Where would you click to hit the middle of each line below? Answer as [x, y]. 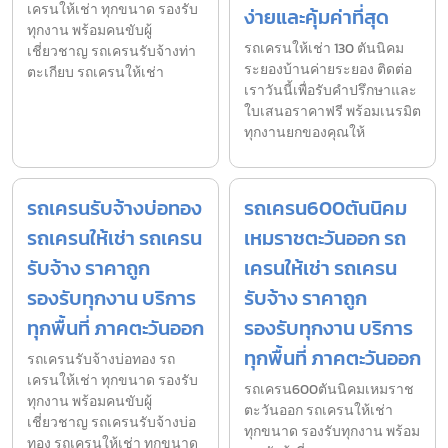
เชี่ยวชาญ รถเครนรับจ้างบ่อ [111, 422]
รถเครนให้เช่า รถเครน [114, 237]
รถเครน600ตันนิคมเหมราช [329, 389]
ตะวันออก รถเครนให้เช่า [318, 410]
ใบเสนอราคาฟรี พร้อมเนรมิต [332, 111]
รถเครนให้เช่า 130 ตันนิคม [324, 48]
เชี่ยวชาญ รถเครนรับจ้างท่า [111, 51]
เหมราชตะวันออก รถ [325, 237]
